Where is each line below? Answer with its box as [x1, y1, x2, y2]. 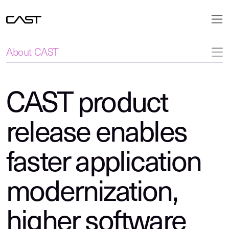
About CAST [6, 48, 59, 58]
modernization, [6, 179, 177, 208]
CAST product [6, 90, 168, 119]
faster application [6, 150, 201, 178]
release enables [6, 120, 187, 149]
